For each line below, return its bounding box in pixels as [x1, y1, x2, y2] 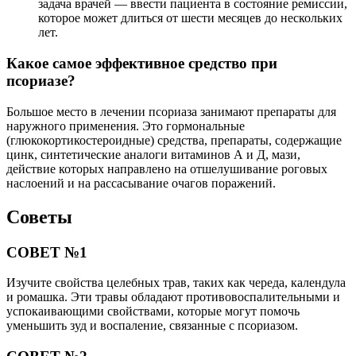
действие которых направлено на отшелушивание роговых [6, 161, 327, 176]
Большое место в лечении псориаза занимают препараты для [6, 104, 336, 118]
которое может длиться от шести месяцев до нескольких [38, 11, 342, 25]
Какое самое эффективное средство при [6, 55, 277, 72]
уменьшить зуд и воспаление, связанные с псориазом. [6, 319, 298, 333]
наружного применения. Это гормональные [6, 118, 245, 133]
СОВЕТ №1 [6, 243, 87, 261]
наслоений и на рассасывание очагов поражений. [6, 176, 276, 190]
